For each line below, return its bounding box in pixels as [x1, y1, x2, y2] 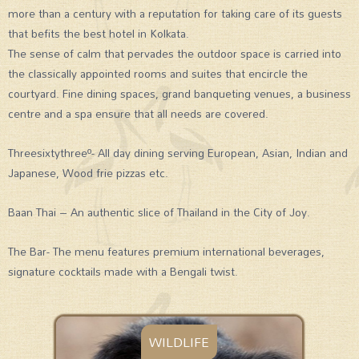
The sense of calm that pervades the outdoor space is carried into [8, 42, 341, 64]
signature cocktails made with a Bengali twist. [8, 260, 238, 282]
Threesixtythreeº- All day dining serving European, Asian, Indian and [8, 141, 348, 163]
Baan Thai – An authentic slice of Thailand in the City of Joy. [8, 200, 310, 223]
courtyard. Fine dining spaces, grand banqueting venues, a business [8, 82, 351, 104]
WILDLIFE [149, 329, 209, 355]
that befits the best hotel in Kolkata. [8, 22, 189, 44]
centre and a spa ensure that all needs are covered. [8, 102, 268, 124]
